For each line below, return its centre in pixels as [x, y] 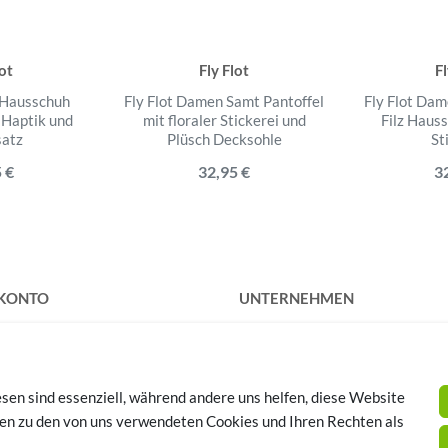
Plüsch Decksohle [224, 138]
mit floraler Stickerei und [224, 119]
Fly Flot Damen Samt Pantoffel [224, 100]
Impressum [275, 404]
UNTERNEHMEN [296, 297]
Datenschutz [281, 356]
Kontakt [266, 332]
